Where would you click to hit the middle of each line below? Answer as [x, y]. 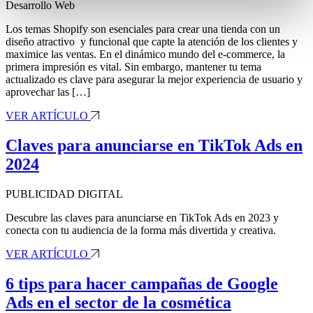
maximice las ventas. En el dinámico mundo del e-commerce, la [145, 54]
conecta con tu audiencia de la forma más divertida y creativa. [141, 231]
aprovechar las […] [48, 92]
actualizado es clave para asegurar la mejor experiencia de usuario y [154, 80]
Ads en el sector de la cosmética [118, 302]
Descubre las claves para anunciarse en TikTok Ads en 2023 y [142, 218]
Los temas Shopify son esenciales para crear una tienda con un [143, 29]
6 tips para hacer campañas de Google [142, 283]
